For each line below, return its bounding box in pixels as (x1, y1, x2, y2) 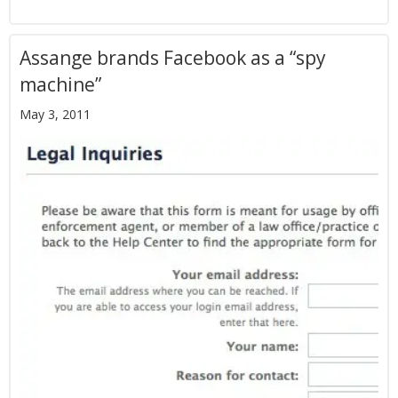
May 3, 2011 (20, 106, 91, 123)
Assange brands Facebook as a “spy (20, 45, 326, 71)
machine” (20, 72, 101, 98)
